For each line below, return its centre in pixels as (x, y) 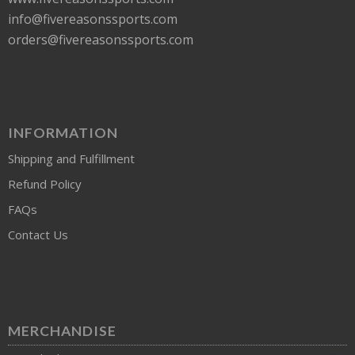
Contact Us (38, 235)
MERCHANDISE (62, 331)
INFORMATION (63, 133)
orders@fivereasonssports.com (101, 40)
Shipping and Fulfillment (71, 159)
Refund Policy (45, 184)
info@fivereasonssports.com (93, 19)
